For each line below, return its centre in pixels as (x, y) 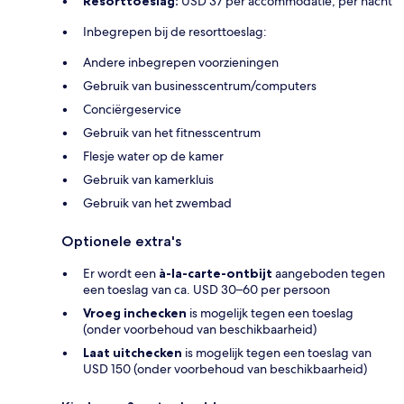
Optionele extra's (121, 241)
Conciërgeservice (132, 109)
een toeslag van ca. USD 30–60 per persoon (207, 289)
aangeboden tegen (329, 273)
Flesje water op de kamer (153, 156)
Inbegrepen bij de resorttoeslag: (175, 31)
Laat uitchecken (133, 352)
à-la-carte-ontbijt (216, 273)
